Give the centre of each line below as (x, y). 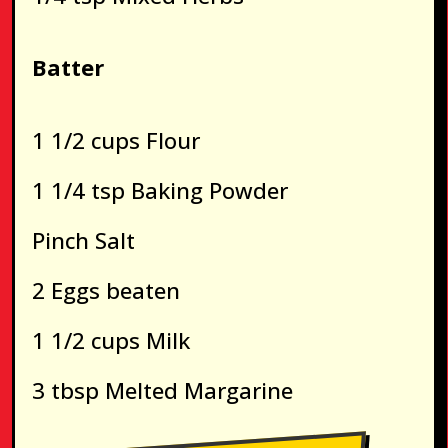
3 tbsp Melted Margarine (162, 389)
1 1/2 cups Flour (115, 139)
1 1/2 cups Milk (110, 339)
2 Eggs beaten (105, 289)
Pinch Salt (83, 239)
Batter (67, 67)
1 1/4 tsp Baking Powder (159, 189)
